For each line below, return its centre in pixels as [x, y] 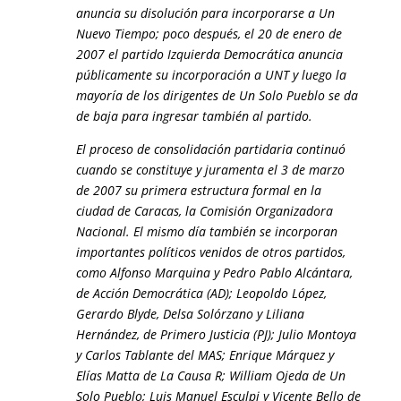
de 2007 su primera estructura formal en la [198, 190]
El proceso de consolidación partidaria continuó [210, 149]
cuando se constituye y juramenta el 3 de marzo [210, 170]
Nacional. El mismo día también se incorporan [206, 231]
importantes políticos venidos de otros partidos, [210, 252]
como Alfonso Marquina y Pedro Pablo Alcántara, [214, 273]
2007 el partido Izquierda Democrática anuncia [209, 54]
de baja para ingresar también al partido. [194, 116]
